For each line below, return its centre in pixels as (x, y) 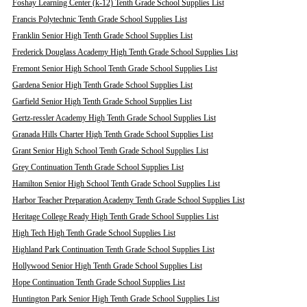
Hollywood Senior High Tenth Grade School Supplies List (107, 266)
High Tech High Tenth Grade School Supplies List (94, 233)
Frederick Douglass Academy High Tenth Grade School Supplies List (125, 52)
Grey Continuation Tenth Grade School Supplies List (98, 167)
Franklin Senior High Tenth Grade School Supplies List (102, 36)
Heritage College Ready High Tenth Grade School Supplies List (115, 217)
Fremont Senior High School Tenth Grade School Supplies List (114, 69)
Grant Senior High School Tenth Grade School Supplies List (110, 151)
